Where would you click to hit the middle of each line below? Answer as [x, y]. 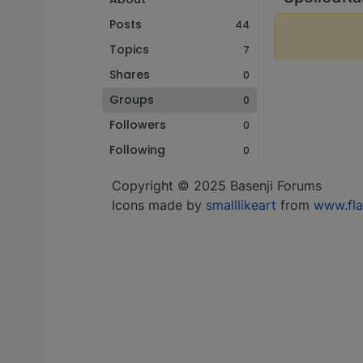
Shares [130, 75]
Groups [132, 100]
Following [137, 150]
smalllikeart [241, 205]
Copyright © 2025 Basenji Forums [217, 186]
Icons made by [159, 205]
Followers [138, 125]
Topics [129, 49]
